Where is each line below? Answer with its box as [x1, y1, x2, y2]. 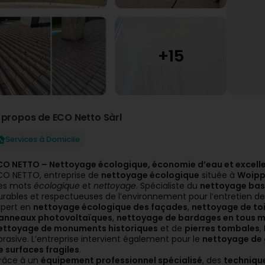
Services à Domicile [5, 134, 80, 145]
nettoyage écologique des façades [33, 201, 188, 213]
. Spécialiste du [136, 180, 200, 192]
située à [199, 169, 237, 181]
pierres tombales [185, 222, 260, 234]
